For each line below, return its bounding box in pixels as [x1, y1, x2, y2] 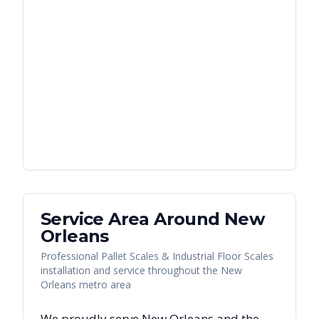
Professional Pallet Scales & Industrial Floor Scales [41, 249, 273, 263]
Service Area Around [41, 209, 224, 230]
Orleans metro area [41, 278, 131, 292]
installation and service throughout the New [41, 263, 242, 278]
